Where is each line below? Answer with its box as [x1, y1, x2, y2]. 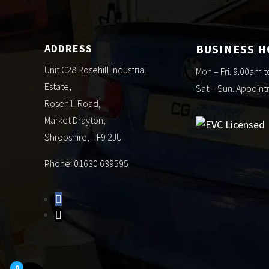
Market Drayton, [44, 113, 106, 126]
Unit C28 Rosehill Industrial [44, 63, 147, 76]
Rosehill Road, [44, 97, 101, 109]
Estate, [44, 80, 71, 92]
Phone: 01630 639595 [44, 157, 128, 169]
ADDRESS [44, 41, 92, 55]
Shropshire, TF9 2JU [44, 130, 122, 143]
